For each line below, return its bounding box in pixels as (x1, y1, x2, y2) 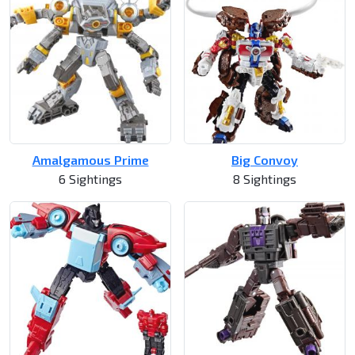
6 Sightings (59, 171, 122, 187)
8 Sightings (233, 171, 296, 187)
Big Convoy (231, 152, 298, 168)
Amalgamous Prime (32, 152, 149, 168)
